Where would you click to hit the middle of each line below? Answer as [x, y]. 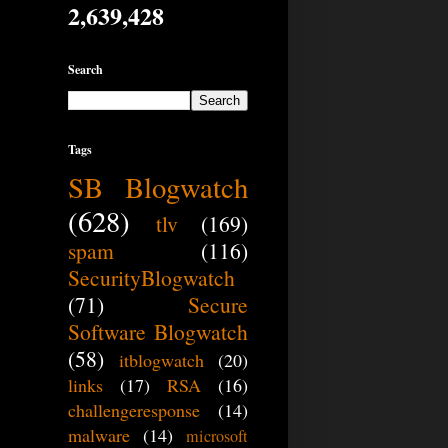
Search [85, 70]
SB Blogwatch [158, 187]
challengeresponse [134, 410]
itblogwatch [161, 360]
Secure [218, 305]
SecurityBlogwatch [151, 278]
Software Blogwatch [158, 332]
